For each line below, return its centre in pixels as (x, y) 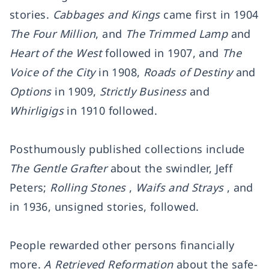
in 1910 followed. (112, 110)
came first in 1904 (209, 14)
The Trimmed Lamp (177, 34)
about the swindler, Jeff (171, 168)
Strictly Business (143, 91)
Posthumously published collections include (127, 149)
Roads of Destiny (188, 72)
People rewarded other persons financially (122, 245)
